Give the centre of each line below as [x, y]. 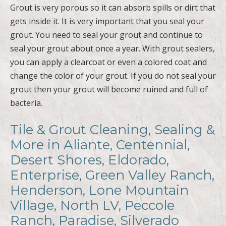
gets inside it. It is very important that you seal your [107, 21]
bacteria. [26, 103]
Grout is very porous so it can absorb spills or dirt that [113, 7]
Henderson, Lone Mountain [99, 190]
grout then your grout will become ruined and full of [109, 89]
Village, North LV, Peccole [92, 205]
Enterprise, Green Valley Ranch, [112, 175]
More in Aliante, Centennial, [100, 145]
